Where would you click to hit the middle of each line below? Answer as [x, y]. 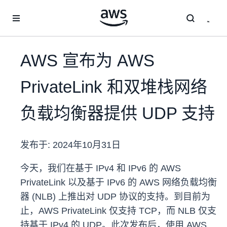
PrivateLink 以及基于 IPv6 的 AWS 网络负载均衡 [119, 183]
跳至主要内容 [26, 10]
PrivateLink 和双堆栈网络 [114, 87]
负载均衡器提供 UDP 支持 [118, 113]
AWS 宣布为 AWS [87, 61]
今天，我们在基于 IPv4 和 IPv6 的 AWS [101, 168]
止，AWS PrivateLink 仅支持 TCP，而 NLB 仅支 [118, 211]
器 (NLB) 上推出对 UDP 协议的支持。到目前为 [115, 197]
